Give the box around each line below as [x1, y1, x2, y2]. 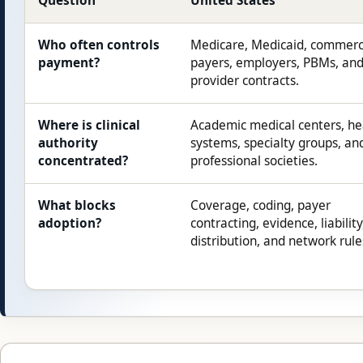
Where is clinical [38, 116, 140, 134]
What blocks [38, 196, 116, 214]
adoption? [38, 214, 101, 232]
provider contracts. [190, 71, 299, 89]
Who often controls [38, 36, 160, 53]
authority [38, 134, 98, 152]
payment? [38, 53, 100, 71]
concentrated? [38, 152, 128, 169]
